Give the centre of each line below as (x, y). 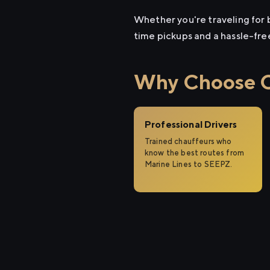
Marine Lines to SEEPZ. (189, 164)
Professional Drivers (191, 124)
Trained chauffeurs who (188, 141)
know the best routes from (195, 153)
